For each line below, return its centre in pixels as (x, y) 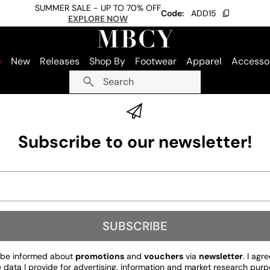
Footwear (156, 61)
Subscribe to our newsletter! (135, 142)
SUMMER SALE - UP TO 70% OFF (98, 8)
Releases (60, 61)
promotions (100, 256)
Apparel (204, 61)
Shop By (107, 61)
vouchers (164, 256)
